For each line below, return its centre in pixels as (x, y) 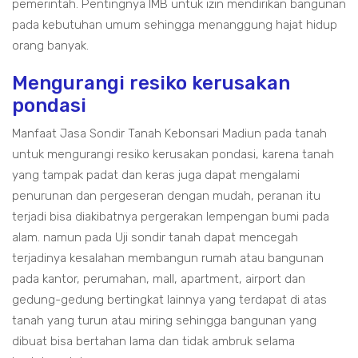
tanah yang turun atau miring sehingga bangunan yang (164, 320)
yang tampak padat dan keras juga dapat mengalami (156, 175)
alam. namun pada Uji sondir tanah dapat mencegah (155, 237)
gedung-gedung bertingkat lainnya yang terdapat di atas (169, 300)
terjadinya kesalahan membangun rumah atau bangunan (168, 258)
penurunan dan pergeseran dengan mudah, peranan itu (166, 196)
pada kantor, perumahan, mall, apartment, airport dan (159, 279)
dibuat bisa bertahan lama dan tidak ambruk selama (153, 341)
